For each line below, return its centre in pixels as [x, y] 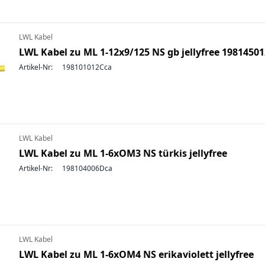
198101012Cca [87, 67]
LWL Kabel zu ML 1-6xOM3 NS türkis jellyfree [123, 153]
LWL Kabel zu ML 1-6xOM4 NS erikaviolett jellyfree [136, 254]
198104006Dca [87, 168]
